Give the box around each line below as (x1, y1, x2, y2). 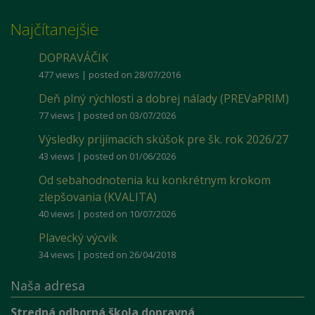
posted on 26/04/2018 (84, 248, 176, 261)
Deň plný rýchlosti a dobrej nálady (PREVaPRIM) (39, 91, 289, 106)
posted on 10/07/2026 (84, 207, 176, 220)
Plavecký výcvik (39, 230, 117, 245)
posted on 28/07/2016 (89, 68, 181, 81)
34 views (39, 248, 75, 261)
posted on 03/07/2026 (84, 109, 176, 122)
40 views (39, 207, 75, 220)
